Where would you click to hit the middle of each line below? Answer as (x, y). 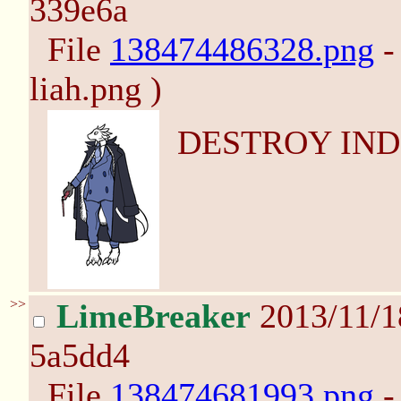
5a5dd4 (80, 355)
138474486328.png (242, 49)
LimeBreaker (154, 316)
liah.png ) (96, 89)
